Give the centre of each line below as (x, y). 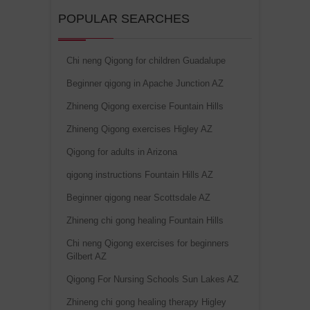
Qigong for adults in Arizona (122, 152)
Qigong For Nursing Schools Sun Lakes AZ (153, 280)
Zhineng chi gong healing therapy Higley (146, 302)
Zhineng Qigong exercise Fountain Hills (145, 107)
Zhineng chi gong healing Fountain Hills (145, 221)
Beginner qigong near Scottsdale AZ (138, 198)
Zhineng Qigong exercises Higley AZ (139, 129)
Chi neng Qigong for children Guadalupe (146, 61)
